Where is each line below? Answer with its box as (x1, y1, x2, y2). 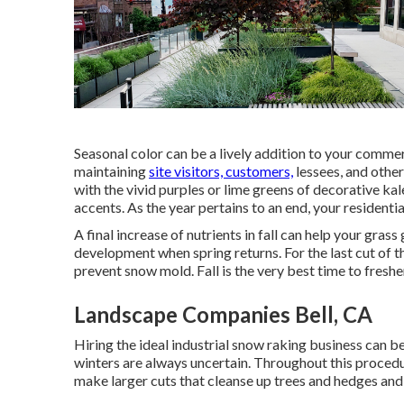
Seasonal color (74, 144, 163, 162)
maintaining (74, 162, 149, 180)
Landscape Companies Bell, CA (74, 301, 372, 328)
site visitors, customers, (149, 162, 293, 180)
